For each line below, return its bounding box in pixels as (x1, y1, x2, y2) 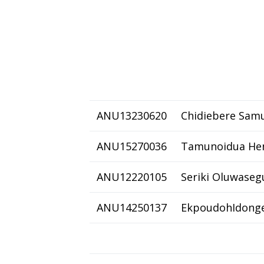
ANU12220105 (97, 170, 167, 184)
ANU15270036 (97, 139, 167, 153)
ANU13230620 (97, 108, 167, 123)
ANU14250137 (97, 200, 167, 214)
